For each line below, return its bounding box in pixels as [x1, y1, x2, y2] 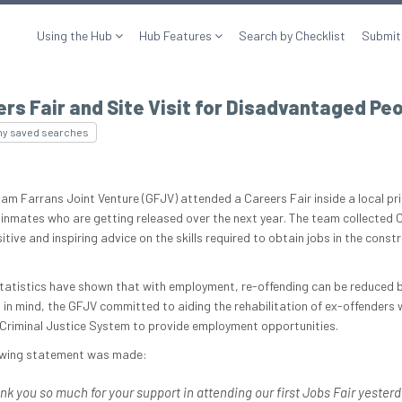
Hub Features [139, 28, 214, 43]
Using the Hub [37, 28, 115, 43]
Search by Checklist [239, 28, 345, 43]
